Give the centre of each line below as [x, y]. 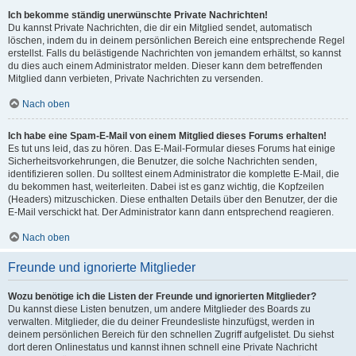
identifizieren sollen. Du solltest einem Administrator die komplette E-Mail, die [174, 174]
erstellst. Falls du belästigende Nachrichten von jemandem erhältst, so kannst [174, 53]
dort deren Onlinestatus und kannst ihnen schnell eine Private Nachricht [163, 347]
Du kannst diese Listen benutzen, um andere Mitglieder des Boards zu [159, 309]
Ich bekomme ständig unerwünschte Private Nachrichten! [138, 15]
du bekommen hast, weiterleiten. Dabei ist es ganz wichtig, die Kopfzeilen [166, 187]
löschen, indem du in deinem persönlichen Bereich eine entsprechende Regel [176, 41]
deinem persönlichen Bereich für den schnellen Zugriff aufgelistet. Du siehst [171, 335]
